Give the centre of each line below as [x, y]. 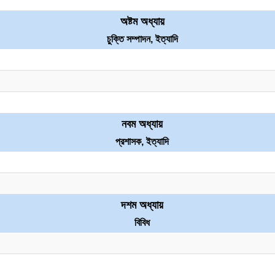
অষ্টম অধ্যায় [142, 21]
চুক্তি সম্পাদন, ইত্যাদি [142, 39]
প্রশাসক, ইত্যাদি [142, 141]
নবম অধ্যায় [142, 124]
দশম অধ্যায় [142, 205]
